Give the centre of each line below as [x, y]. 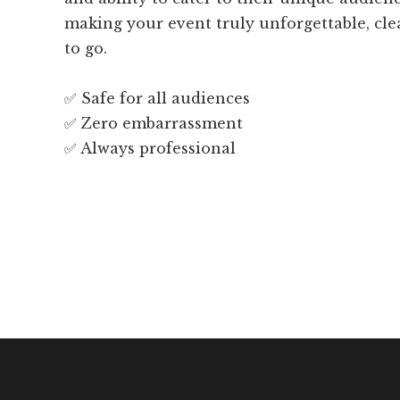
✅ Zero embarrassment [154, 124]
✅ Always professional [150, 149]
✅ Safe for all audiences [157, 99]
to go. [86, 49]
